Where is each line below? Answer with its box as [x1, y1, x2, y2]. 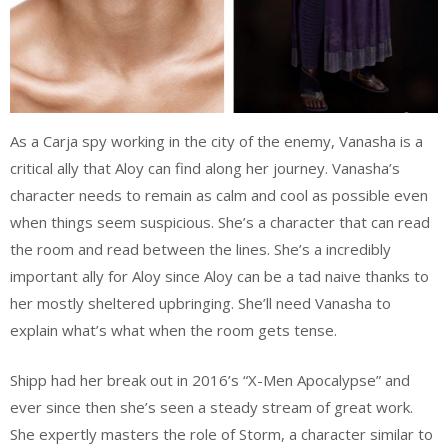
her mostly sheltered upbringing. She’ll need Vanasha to [10, 293, 391, 314]
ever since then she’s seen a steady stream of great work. [10, 396, 413, 417]
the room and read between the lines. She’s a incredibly [10, 239, 391, 260]
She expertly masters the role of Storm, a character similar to [10, 423, 433, 444]
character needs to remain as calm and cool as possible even [10, 185, 428, 206]
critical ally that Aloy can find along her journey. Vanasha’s [10, 158, 400, 179]
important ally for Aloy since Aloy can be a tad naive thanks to [10, 266, 429, 287]
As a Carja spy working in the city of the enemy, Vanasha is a [10, 131, 423, 152]
